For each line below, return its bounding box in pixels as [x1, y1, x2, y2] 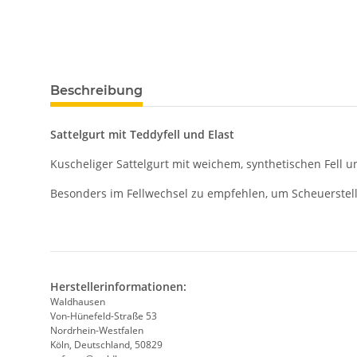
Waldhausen [50, 295, 105, 309]
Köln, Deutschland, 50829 [50, 338, 163, 352]
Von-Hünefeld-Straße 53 [50, 309, 157, 324]
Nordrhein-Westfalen [50, 324, 143, 338]
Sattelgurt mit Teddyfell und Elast [50, 127, 234, 143]
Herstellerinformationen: [50, 279, 186, 295]
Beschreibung [50, 83, 143, 99]
